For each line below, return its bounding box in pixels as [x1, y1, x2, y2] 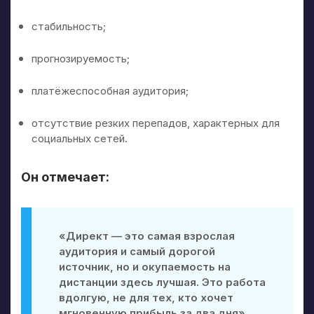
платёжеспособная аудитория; [32, 83, 189, 97]
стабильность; [32, 19, 106, 33]
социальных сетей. [32, 131, 128, 145]
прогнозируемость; [32, 51, 130, 65]
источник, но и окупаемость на [58, 259, 231, 273]
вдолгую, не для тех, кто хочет [58, 290, 233, 304]
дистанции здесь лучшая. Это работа [58, 275, 266, 289]
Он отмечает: [21, 169, 109, 184]
